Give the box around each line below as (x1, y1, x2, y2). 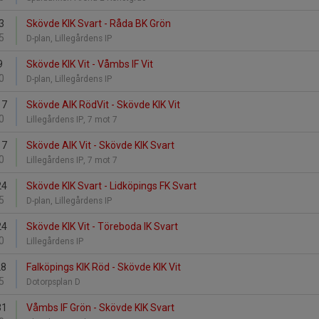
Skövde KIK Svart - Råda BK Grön (26, 18, 171, 29)
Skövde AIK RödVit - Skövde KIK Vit (26, 99, 180, 110)
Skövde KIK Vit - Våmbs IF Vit (26, 58, 153, 70)
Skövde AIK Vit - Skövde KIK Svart (26, 140, 174, 151)
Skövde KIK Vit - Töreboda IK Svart (26, 221, 178, 232)
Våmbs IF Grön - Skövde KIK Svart (26, 302, 174, 313)
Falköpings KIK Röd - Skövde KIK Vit (26, 261, 181, 273)
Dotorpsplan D (26, 277, 83, 287)
